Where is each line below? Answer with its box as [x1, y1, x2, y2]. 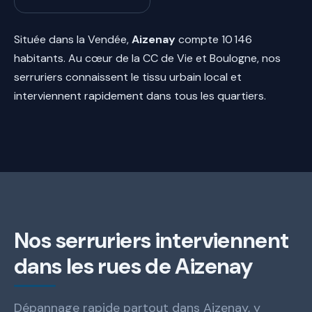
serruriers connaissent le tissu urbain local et [14, 69, 242, 84]
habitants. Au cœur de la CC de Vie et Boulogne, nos [14, 50, 281, 65]
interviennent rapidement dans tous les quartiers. [14, 88, 266, 103]
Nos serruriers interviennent [14, 226, 289, 255]
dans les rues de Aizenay [14, 251, 252, 281]
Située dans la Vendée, [14, 31, 132, 47]
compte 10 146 [175, 31, 252, 47]
